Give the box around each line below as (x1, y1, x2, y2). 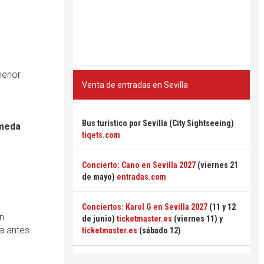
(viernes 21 (196, 160, 238, 170)
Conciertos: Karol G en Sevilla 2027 (82, 202, 207, 212)
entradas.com (117, 172, 166, 181)
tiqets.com (82, 130, 120, 140)
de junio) (82, 214, 117, 223)
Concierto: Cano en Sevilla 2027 (82, 160, 196, 170)
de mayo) (82, 172, 117, 181)
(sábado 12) (137, 226, 181, 235)
